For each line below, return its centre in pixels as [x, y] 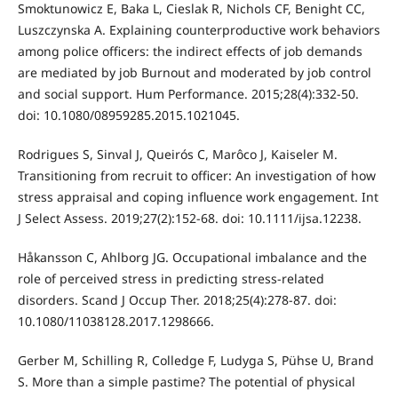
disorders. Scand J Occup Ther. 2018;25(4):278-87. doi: [177, 299]
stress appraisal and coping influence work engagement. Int [198, 196]
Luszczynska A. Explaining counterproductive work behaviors [199, 29]
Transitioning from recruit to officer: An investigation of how [196, 175]
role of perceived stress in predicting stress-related [171, 278]
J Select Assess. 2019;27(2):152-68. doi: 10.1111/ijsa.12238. [189, 218]
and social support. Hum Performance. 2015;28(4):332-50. [188, 93]
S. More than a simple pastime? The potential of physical [186, 381]
